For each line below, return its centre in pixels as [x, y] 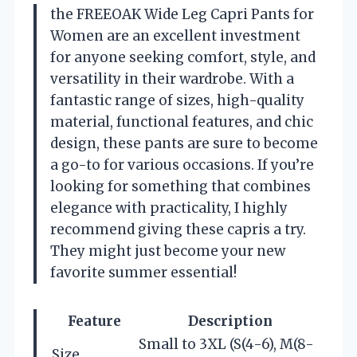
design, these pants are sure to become [184, 144]
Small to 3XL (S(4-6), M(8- [226, 345]
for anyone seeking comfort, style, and [183, 58]
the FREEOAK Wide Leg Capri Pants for [182, 15]
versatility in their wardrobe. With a [172, 79]
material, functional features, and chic [182, 122]
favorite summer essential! [143, 273]
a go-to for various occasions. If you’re [182, 165]
